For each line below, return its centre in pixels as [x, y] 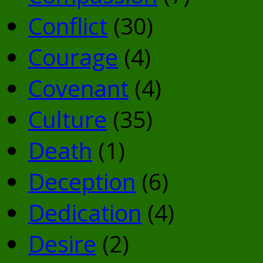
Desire [62, 243]
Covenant [78, 87]
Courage [73, 56]
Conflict [68, 25]
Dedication [85, 212]
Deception [82, 181]
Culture [68, 119]
